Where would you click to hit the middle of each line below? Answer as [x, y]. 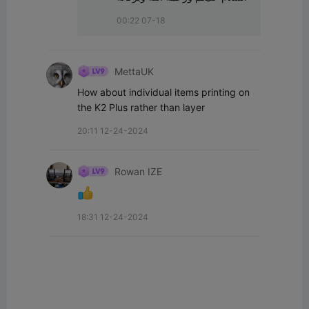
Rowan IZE [138, 171]
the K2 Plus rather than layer [141, 108]
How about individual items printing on [163, 92]
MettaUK [134, 71]
